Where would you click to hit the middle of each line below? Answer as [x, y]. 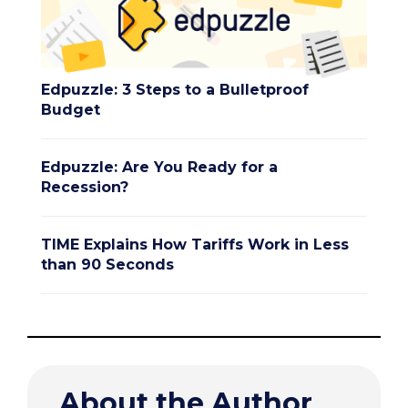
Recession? [85, 187]
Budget [71, 109]
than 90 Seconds [107, 264]
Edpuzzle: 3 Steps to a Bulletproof [175, 89]
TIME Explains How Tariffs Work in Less [195, 244]
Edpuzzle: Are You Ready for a [159, 167]
